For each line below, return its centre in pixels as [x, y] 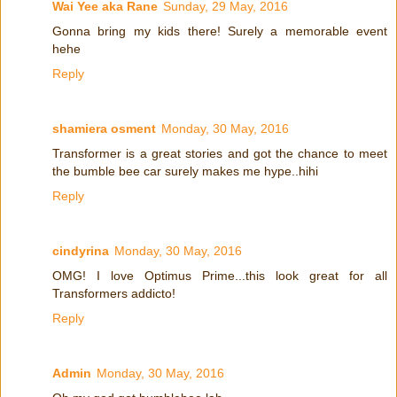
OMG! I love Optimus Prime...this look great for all [220, 275]
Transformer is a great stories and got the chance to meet [220, 153]
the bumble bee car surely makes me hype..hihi [185, 171]
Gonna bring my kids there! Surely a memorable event [220, 31]
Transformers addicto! [114, 293]
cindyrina [81, 250]
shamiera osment [104, 128]
